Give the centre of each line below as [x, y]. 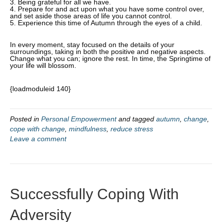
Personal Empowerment [79, 119]
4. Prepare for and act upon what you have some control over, [107, 9]
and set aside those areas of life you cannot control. [91, 16]
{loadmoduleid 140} [40, 88]
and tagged [136, 119]
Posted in [26, 119]
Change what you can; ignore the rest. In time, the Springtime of [110, 58]
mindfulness [88, 129]
